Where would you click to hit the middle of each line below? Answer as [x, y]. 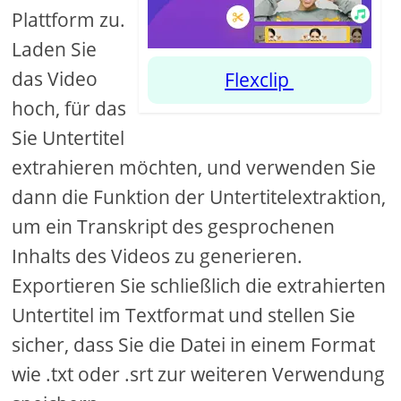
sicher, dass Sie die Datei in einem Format [194, 345]
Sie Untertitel [68, 138]
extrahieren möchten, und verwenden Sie [194, 168]
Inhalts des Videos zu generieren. [158, 256]
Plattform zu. [69, 20]
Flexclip [260, 80]
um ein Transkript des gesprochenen [174, 227]
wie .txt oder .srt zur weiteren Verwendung [199, 375]
